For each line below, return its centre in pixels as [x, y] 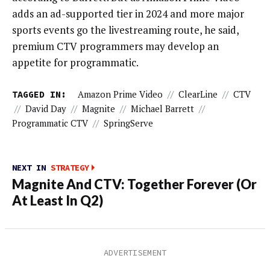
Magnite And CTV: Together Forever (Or [134, 185]
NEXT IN [31, 168]
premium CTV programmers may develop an [115, 46]
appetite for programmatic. [75, 63]
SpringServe [128, 123]
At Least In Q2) [58, 201]
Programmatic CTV [50, 123]
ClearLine [198, 94]
